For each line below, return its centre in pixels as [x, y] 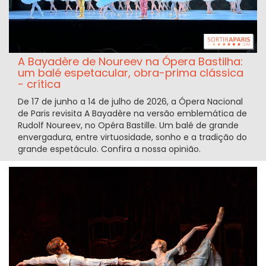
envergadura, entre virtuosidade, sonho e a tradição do [132, 137]
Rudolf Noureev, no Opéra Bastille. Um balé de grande [128, 126]
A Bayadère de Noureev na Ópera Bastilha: [130, 62]
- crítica [39, 84]
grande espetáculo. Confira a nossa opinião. [109, 149]
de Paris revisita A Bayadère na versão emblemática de [132, 114]
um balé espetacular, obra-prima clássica [131, 73]
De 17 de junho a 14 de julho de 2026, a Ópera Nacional [130, 102]
